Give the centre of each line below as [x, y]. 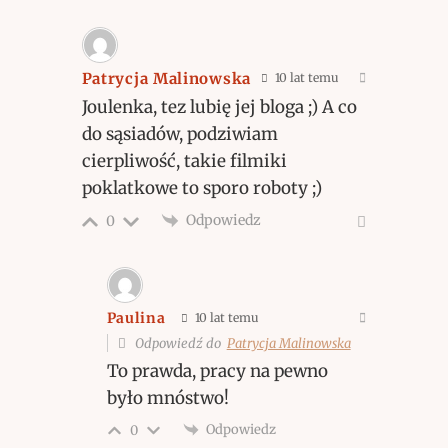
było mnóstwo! [167, 397]
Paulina [136, 318]
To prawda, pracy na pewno [217, 370]
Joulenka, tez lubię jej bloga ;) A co [219, 106]
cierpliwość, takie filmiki [184, 160]
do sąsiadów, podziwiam [179, 133]
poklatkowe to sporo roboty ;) [201, 187]
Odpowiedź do [179, 343]
